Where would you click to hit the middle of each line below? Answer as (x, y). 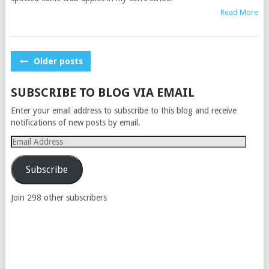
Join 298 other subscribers (59, 198)
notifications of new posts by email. (75, 122)
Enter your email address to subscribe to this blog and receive (123, 110)
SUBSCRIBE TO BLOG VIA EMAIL (102, 92)
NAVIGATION (56, 80)
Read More (240, 12)
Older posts (57, 61)
